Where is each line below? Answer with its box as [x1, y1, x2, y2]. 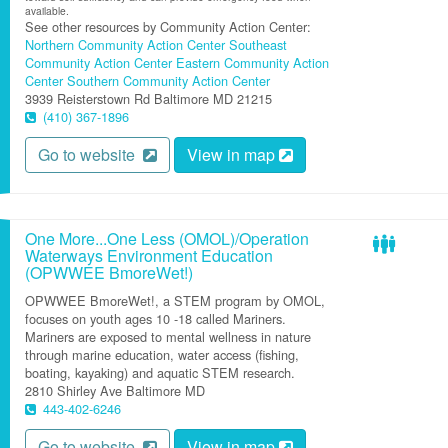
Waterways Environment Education [25, 244, 273, 267]
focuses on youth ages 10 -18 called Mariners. [25, 309, 286, 328]
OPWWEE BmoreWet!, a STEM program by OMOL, [25, 291, 325, 310]
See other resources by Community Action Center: [25, 17, 311, 36]
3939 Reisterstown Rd [25, 89, 150, 108]
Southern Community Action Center [67, 71, 270, 90]
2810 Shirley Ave [25, 381, 122, 400]
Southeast [229, 35, 287, 54]
